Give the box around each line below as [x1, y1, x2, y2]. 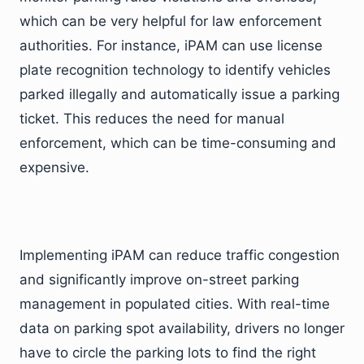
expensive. [19, 159, 89, 175]
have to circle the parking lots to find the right [19, 344, 316, 361]
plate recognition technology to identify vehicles [19, 62, 331, 78]
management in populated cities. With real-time [19, 296, 330, 312]
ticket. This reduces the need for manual [19, 110, 284, 127]
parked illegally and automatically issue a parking [19, 86, 340, 102]
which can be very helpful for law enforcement [19, 13, 322, 29]
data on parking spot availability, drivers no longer [19, 320, 344, 336]
